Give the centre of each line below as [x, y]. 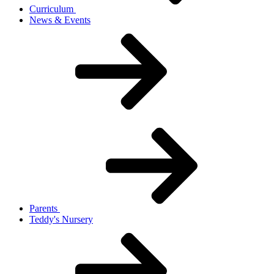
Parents [45, 208]
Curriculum [53, 9]
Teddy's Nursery [61, 219]
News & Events [60, 20]
